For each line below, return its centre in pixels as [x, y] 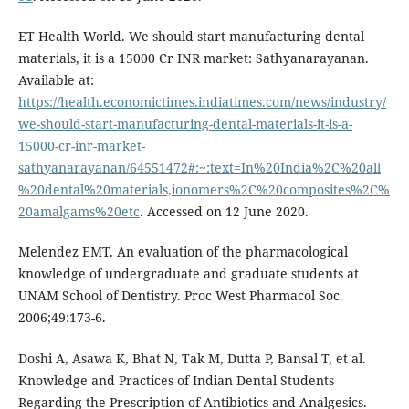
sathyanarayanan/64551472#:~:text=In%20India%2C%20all [199, 168]
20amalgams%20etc [79, 212]
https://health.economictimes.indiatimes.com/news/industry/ [202, 102]
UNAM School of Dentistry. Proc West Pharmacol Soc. [180, 296]
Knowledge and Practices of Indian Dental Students [176, 380]
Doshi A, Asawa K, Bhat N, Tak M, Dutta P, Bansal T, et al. [192, 358]
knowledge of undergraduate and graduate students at [188, 274]
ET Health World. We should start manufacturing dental [191, 37]
